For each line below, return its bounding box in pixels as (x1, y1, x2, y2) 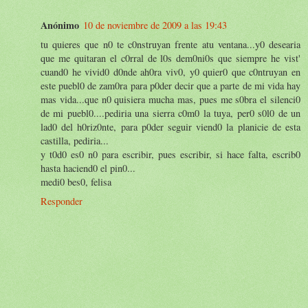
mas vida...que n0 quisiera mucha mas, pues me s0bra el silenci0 (41, 92, 300, 106)
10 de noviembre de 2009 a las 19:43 (83, 18, 227, 32)
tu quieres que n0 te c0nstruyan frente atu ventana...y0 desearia (41, 37, 300, 51)
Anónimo (41, 17, 79, 32)
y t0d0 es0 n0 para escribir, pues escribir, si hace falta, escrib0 (41, 147, 300, 161)
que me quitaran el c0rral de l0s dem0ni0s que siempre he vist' (41, 51, 300, 65)
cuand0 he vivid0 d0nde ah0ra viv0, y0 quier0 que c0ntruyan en (41, 65, 300, 78)
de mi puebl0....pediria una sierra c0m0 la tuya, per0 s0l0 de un (41, 106, 300, 120)
